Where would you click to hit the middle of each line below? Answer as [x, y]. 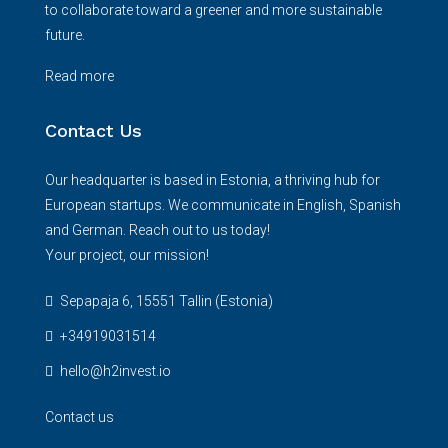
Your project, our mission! [127, 255]
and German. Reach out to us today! [157, 230]
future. [65, 35]
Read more [79, 76]
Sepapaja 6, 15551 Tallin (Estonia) [165, 301]
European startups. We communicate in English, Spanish [223, 205]
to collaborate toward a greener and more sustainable [213, 10]
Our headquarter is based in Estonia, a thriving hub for [212, 180]
